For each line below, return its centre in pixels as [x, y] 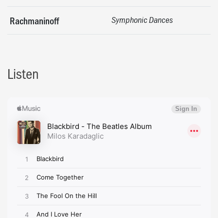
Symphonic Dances [142, 19]
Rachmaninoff [34, 20]
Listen [23, 73]
